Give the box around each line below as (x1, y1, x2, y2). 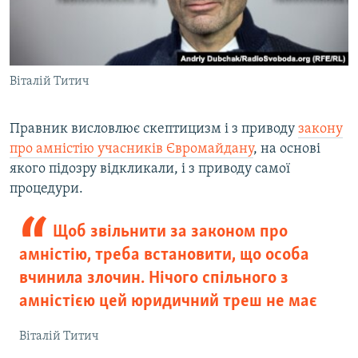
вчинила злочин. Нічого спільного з (19, 269, 288, 288)
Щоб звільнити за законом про (52, 223, 288, 242)
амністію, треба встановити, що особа (19, 246, 309, 265)
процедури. (10, 181, 83, 197)
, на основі (253, 141, 320, 157)
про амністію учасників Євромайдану (10, 141, 253, 157)
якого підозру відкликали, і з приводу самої (10, 161, 290, 177)
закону (298, 121, 343, 137)
